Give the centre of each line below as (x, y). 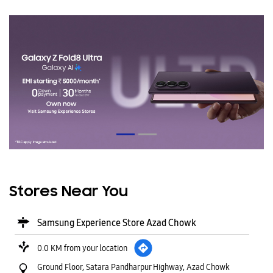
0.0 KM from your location (82, 248)
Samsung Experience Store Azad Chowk (117, 222)
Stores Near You (69, 192)
